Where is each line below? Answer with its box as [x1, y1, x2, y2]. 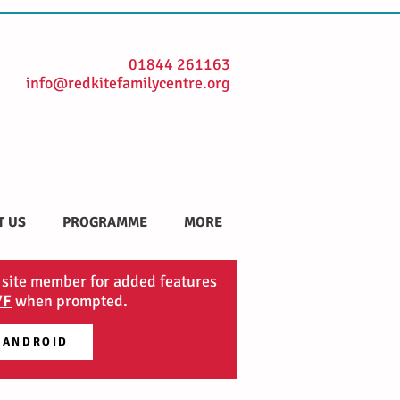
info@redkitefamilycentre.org [26, 73, 230, 93]
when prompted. [12, 291, 128, 311]
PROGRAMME [62, 213, 147, 231]
